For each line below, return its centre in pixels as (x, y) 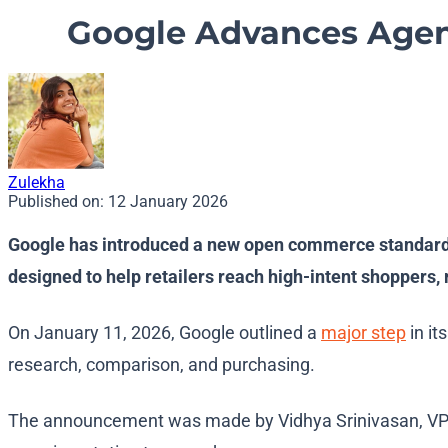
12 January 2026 (168, 202)
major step (363, 333)
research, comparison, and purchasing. (163, 365)
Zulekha (36, 183)
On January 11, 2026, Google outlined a (164, 333)
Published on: (58, 202)
